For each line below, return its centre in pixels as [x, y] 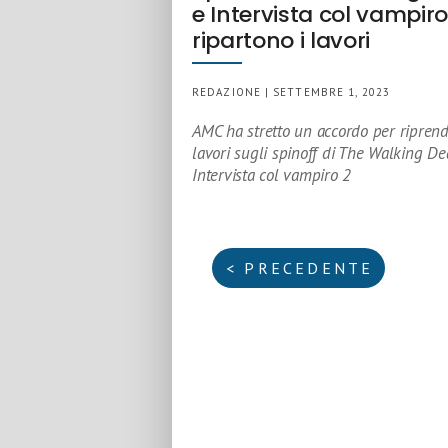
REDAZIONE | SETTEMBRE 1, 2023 [291, 92]
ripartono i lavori [281, 40]
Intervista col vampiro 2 [272, 175]
